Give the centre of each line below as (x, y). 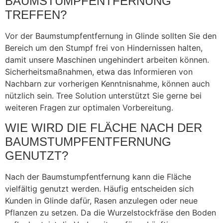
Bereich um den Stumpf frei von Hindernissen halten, (104, 48)
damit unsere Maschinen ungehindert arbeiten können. (107, 60)
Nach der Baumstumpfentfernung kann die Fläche (98, 176)
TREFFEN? (36, 15)
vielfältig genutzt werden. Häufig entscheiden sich (99, 188)
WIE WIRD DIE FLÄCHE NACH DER (104, 127)
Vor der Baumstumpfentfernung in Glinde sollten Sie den (111, 36)
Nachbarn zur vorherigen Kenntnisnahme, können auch (107, 84)
